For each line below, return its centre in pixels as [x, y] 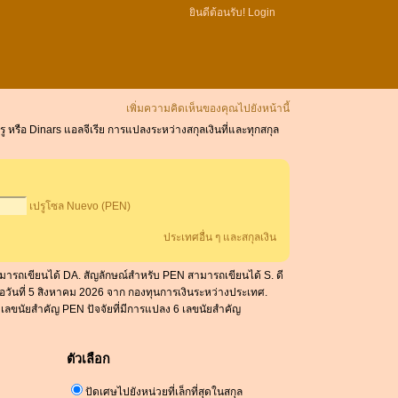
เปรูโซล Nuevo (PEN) [80, 207]
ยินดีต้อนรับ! [219, 12]
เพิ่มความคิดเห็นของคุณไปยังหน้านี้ [208, 108]
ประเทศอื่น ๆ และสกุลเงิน [220, 238]
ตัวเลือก [88, 358]
